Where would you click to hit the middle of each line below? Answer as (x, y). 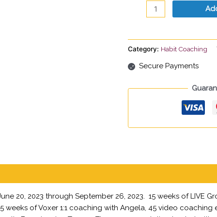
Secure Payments (169, 66)
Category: (144, 49)
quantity (141, 16)
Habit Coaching (184, 49)
